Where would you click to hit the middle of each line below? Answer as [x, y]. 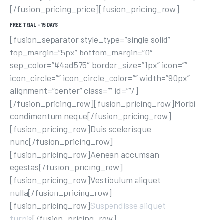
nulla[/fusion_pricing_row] [61, 192]
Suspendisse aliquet [128, 205]
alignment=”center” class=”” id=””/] [74, 90]
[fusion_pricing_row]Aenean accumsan [84, 154]
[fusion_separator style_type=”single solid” [90, 39]
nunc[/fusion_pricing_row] [61, 141]
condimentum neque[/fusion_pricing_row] [91, 116]
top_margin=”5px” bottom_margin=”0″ [81, 52]
